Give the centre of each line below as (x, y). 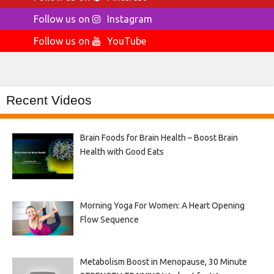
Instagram (130, 19)
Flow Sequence (109, 219)
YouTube (127, 41)
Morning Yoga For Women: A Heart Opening (162, 205)
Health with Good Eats (122, 151)
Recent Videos (49, 100)
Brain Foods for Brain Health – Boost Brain (159, 137)
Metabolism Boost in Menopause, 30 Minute (163, 261)
